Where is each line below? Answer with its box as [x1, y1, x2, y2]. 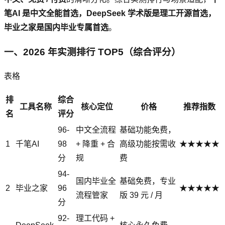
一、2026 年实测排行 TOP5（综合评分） [4, 46, 181, 57]
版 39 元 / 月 [120, 191, 163, 200]
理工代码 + [76, 214, 115, 223]
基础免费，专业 [120, 177, 176, 186]
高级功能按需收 [120, 140, 176, 149]
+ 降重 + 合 [76, 140, 115, 149]
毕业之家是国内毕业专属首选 [4, 23, 108, 32]
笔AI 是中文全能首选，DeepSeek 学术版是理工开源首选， [4, 9, 216, 18]
